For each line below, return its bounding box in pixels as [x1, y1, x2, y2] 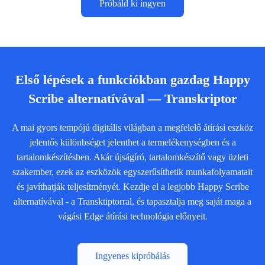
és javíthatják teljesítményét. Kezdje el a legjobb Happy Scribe [16, 181, 249, 192]
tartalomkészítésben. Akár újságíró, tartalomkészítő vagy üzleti [17, 151, 248, 162]
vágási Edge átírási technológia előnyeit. [57, 211, 208, 221]
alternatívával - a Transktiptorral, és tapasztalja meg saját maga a [14, 196, 251, 206]
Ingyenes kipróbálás [95, 250, 170, 261]
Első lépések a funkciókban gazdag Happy [15, 72, 250, 87]
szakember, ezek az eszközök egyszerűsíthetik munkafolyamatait [12, 166, 253, 177]
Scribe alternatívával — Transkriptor [28, 91, 237, 106]
